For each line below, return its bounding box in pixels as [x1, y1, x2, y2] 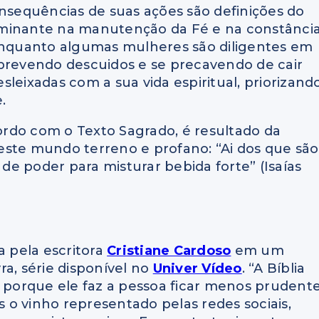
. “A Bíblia [241, 260, 305, 276]
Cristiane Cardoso [107, 242, 231, 258]
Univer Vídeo [152, 260, 242, 276]
